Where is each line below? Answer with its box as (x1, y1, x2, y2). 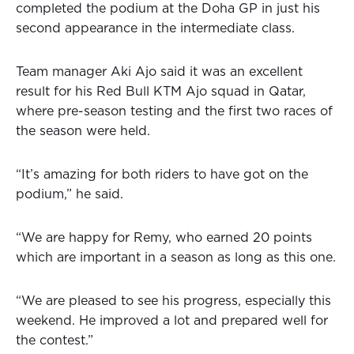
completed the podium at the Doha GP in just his (16, 2, 320, 16)
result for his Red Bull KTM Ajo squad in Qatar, (16, 85, 306, 99)
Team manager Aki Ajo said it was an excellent (16, 66, 303, 79)
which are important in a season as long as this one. (16, 251, 336, 265)
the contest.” (16, 334, 93, 348)
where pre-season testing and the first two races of (16, 105, 333, 119)
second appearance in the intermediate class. (16, 22, 295, 36)
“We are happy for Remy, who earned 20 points (16, 232, 312, 245)
